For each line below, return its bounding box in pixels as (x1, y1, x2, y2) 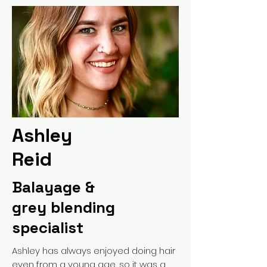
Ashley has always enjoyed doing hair (12, 244, 175, 257)
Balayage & (12, 177, 95, 197)
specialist (12, 218, 83, 238)
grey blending (12, 197, 119, 218)
